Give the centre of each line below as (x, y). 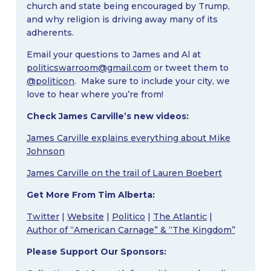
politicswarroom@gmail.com (89, 67)
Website (85, 216)
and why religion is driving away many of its (122, 19)
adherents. (50, 32)
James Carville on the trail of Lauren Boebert (124, 173)
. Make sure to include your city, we (152, 81)
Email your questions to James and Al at (113, 54)
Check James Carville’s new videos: (107, 116)
